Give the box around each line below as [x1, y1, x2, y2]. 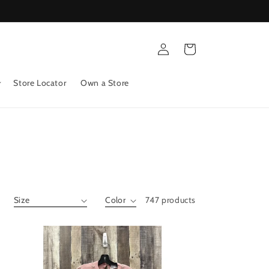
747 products [145, 195, 196, 206]
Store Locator [13, 77, 67, 89]
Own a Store [80, 77, 129, 89]
